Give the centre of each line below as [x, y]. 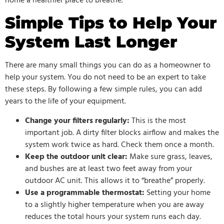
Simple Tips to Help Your [111, 23]
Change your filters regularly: [77, 121]
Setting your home [177, 193]
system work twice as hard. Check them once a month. [119, 145]
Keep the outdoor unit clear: [76, 157]
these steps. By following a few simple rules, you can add [103, 90]
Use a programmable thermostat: [85, 193]
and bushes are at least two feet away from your [108, 169]
